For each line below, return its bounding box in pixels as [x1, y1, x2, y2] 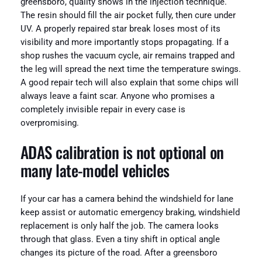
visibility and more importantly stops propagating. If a [20, 37, 229, 47]
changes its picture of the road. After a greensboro [20, 248, 218, 258]
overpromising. [20, 118, 79, 128]
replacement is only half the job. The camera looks [20, 221, 219, 232]
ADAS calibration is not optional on [20, 140, 224, 164]
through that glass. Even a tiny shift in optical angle [20, 235, 220, 245]
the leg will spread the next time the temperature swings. [20, 64, 241, 74]
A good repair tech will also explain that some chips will [20, 78, 239, 88]
